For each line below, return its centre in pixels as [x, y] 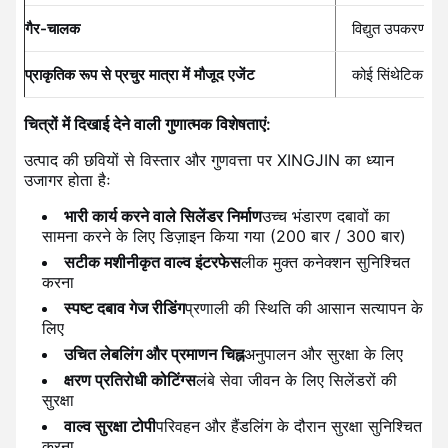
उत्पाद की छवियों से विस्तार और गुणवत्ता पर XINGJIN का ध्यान [209, 159]
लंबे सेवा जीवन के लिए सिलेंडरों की [296, 379]
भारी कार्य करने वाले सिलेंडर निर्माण [163, 215]
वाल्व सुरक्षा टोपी [110, 425]
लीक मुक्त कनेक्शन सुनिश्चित [325, 261]
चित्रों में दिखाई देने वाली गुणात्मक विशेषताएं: [147, 123]
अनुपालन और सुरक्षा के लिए [323, 353]
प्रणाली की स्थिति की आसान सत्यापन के [304, 307]
